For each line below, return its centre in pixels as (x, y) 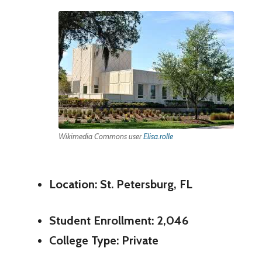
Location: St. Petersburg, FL (120, 185)
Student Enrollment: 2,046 (118, 221)
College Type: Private (104, 241)
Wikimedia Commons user (101, 136)
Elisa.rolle (158, 136)
